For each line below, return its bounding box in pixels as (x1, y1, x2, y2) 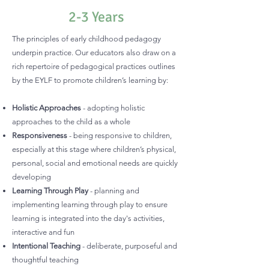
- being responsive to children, (67, 131, 172, 140)
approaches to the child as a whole (12, 117, 130, 126)
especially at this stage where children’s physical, (12, 145, 176, 154)
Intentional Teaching (12, 241, 80, 250)
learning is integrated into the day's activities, (12, 214, 165, 223)
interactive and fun (12, 228, 74, 237)
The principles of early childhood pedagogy (12, 34, 161, 43)
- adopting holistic (81, 103, 145, 112)
